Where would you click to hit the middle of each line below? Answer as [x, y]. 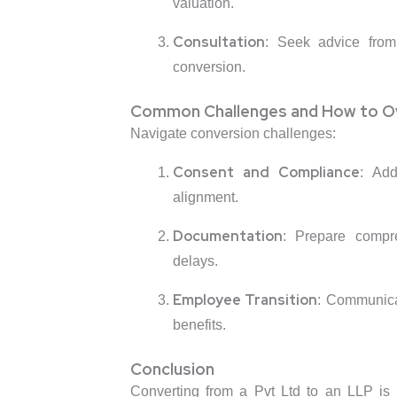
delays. [195, 261]
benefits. [199, 325]
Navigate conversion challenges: [233, 134]
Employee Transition [245, 300]
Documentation [227, 237]
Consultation [218, 43]
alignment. [205, 198]
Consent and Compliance [266, 173]
